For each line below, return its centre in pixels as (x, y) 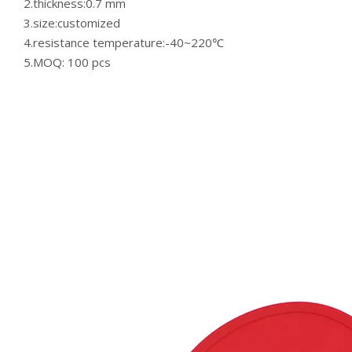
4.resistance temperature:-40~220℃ (124, 42)
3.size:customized (72, 23)
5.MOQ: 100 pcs (67, 62)
